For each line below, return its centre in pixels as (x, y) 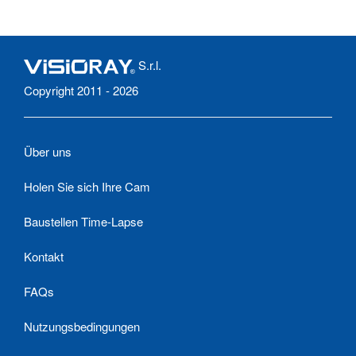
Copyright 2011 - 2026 (81, 90)
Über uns (48, 151)
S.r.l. (148, 64)
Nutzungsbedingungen (82, 326)
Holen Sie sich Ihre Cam (87, 186)
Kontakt (44, 256)
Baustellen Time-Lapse (83, 221)
